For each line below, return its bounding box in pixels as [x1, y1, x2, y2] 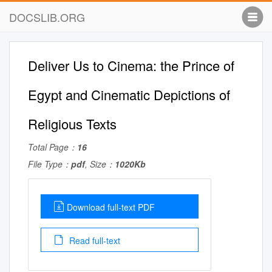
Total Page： [28, 141, 77, 153]
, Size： [85, 158, 115, 170]
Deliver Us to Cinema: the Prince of [28, 56, 234, 75]
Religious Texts [28, 114, 117, 133]
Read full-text [67, 234, 120, 246]
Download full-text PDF [67, 201, 155, 213]
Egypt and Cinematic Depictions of [28, 85, 230, 104]
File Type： [28, 158, 71, 170]
